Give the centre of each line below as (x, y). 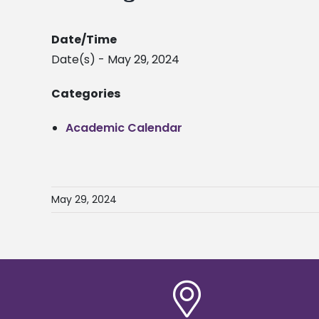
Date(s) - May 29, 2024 (115, 60)
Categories (86, 94)
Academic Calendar (124, 128)
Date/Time (84, 40)
